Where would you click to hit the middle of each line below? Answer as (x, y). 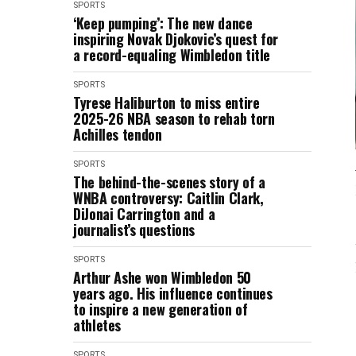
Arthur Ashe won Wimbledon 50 (162, 277)
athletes (97, 325)
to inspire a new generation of (161, 309)
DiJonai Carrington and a (144, 214)
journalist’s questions (134, 230)
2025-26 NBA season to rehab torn (174, 118)
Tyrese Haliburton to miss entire (166, 103)
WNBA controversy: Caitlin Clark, (168, 198)
